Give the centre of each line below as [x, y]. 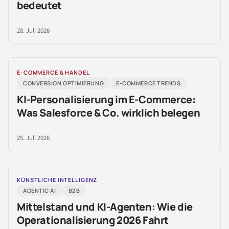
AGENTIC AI [40, 191]
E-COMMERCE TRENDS [148, 83]
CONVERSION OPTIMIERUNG [64, 83]
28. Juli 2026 [33, 31]
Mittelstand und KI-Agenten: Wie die [105, 207]
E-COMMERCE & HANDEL [53, 73]
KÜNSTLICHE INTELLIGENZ [57, 180]
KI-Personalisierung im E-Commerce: [106, 100]
